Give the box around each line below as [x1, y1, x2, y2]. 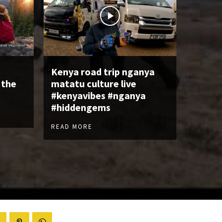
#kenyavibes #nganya [51, 89, 146, 102]
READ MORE [51, 122, 93, 131]
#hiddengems [51, 101, 111, 113]
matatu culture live [51, 77, 136, 90]
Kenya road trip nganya [51, 65, 155, 78]
